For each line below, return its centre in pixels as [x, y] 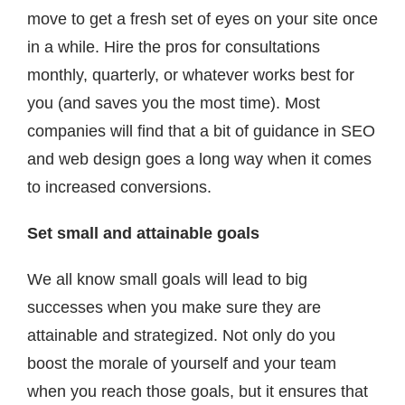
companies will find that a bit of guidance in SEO [201, 132]
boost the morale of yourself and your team [182, 364]
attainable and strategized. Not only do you [181, 336]
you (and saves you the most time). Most [174, 104]
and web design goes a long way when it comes [199, 160]
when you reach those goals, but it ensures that [198, 392]
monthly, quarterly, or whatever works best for [191, 75]
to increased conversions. [119, 188]
